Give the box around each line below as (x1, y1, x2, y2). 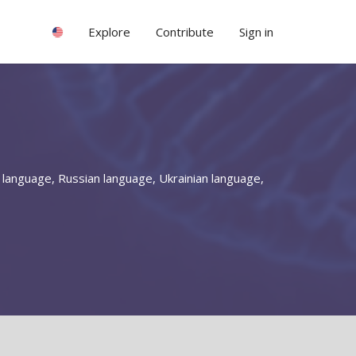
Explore (88, 24, 130, 40)
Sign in (239, 24, 273, 40)
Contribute (156, 24, 214, 40)
